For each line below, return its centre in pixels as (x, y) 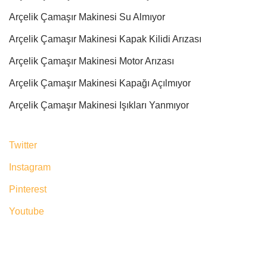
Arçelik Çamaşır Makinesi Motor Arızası (91, 61)
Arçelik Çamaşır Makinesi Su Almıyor (87, 17)
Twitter (23, 145)
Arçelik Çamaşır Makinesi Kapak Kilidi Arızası (105, 39)
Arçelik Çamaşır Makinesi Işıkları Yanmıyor (99, 105)
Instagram (30, 167)
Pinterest (28, 189)
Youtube (27, 211)
